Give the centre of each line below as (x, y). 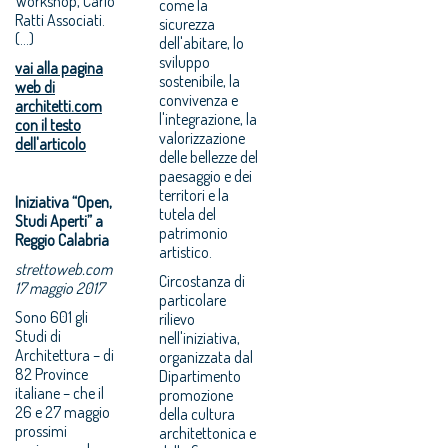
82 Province (51, 373)
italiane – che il (59, 392)
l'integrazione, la (208, 118)
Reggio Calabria (62, 239)
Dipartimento (200, 375)
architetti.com (58, 105)
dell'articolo (50, 143)
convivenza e (199, 99)
